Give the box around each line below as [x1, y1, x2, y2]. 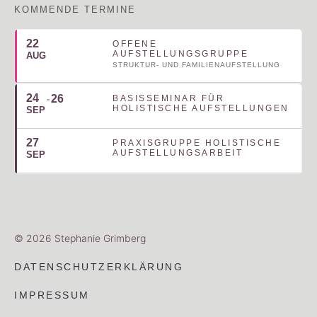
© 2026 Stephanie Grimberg [14, 232, 146, 245]
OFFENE [113, 39, 157, 50]
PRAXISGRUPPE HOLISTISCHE [113, 138, 281, 149]
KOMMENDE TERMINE [14, 4, 136, 16]
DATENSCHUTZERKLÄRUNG [14, 261, 183, 273]
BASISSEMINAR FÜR [113, 93, 224, 104]
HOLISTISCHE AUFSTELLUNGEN [113, 103, 289, 114]
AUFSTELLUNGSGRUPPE [113, 49, 248, 59]
